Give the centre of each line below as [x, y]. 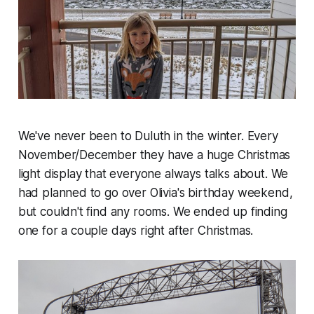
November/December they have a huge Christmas [154, 155]
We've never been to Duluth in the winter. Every [148, 136]
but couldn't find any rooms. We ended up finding [152, 212]
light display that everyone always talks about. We [153, 174]
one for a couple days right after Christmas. [136, 231]
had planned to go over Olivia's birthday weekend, [155, 193]
